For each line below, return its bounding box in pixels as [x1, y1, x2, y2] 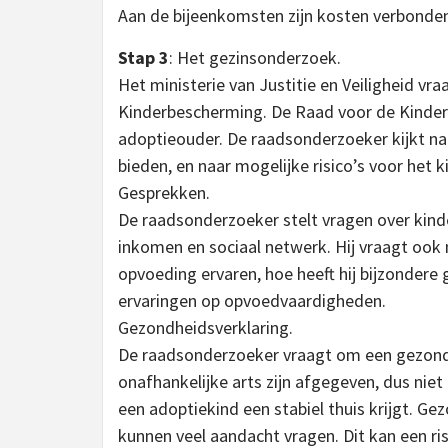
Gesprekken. [118, 181, 210, 204]
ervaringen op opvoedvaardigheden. [118, 289, 386, 312]
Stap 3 [118, 46, 169, 69]
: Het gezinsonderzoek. [169, 46, 341, 69]
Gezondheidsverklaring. [118, 316, 293, 339]
